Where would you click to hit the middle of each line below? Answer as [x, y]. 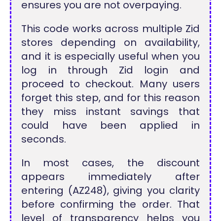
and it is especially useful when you [110, 56]
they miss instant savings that [110, 111]
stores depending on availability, [110, 42]
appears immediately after [110, 176]
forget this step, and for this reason [110, 97]
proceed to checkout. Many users [110, 84]
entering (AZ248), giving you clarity [110, 190]
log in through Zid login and [110, 70]
